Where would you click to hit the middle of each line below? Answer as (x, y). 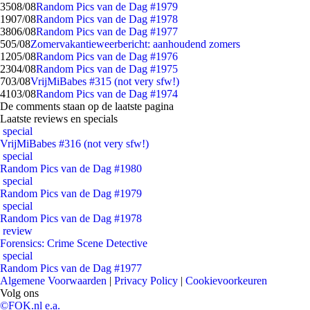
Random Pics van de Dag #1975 (107, 69)
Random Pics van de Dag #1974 (107, 94)
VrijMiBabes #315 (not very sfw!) (105, 81)
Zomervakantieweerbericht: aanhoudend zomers (135, 44)
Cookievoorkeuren (226, 281)
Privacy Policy (146, 281)
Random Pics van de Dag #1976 (107, 56)
